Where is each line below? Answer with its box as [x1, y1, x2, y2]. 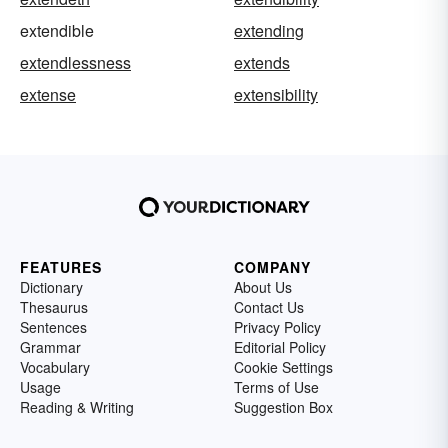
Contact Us [234, 297, 304, 318]
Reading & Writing [20, 397, 134, 418]
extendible [20, 19, 94, 43]
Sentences [20, 317, 87, 338]
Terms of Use [234, 377, 319, 398]
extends [234, 51, 290, 75]
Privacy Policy [234, 317, 321, 338]
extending [234, 19, 304, 43]
